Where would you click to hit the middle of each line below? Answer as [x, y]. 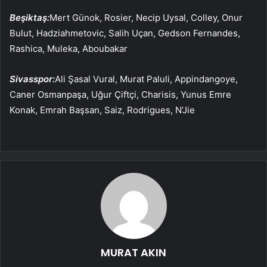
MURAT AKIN [133, 252]
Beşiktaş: [30, 17]
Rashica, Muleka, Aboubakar [69, 48]
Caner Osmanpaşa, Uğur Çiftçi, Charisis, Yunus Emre [120, 94]
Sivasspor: [32, 79]
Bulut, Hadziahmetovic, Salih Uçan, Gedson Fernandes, [125, 33]
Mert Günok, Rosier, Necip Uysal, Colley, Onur [146, 17]
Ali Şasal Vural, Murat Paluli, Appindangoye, [146, 79]
